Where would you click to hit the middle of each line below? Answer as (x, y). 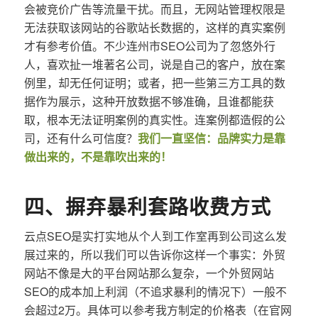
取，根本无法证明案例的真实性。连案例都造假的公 (154, 119)
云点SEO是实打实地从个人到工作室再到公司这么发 (155, 236)
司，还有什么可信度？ (81, 138)
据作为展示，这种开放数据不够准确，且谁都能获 (149, 101)
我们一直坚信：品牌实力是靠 (211, 138)
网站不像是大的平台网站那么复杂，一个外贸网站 (149, 273)
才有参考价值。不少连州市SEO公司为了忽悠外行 (149, 45)
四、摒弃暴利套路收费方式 (147, 206)
